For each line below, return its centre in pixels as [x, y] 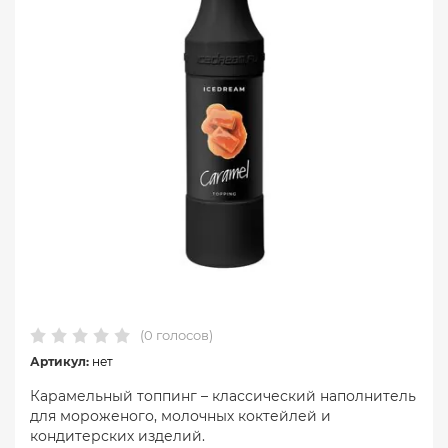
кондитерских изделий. [117, 435]
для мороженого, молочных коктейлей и [180, 415]
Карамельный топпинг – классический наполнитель [223, 395]
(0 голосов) [176, 334]
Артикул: [59, 361]
